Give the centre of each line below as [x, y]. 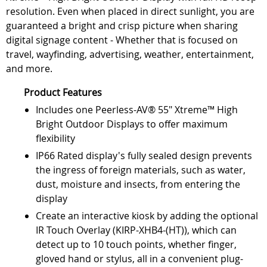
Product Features [63, 92]
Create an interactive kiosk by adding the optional [147, 215]
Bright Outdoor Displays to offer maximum [132, 124]
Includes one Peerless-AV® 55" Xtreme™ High [137, 109]
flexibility [55, 138]
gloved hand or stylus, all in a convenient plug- [139, 258]
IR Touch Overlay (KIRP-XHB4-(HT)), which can [136, 230]
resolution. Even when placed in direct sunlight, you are [130, 11]
